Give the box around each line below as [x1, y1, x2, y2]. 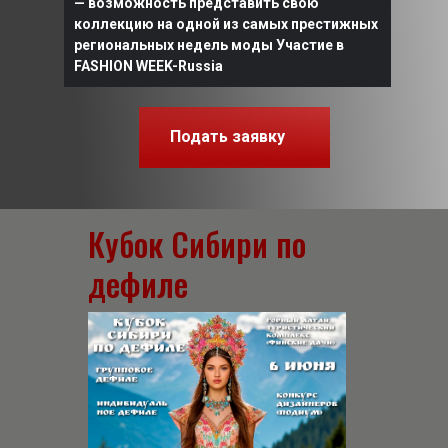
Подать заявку [170, 127, 285, 146]
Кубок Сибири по [88, 220, 306, 267]
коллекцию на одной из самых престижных [74, 16, 378, 32]
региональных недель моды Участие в [74, 37, 344, 53]
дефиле [88, 260, 188, 307]
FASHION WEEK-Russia [74, 58, 223, 74]
